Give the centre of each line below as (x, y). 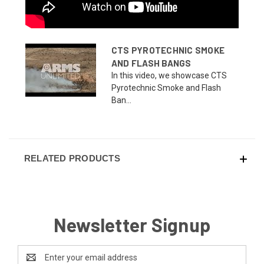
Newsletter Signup (132, 224)
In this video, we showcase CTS (169, 75)
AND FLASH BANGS (151, 63)
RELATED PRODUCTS (72, 158)
